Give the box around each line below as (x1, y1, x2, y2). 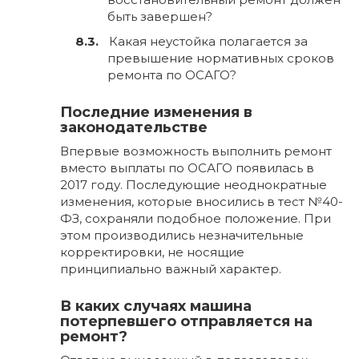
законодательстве (60, 119, 208, 137)
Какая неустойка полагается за (109, 34, 308, 50)
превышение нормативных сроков (107, 50, 334, 67)
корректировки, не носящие (60, 244, 244, 260)
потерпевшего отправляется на (60, 313, 313, 331)
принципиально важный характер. (60, 261, 281, 277)
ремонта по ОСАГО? (107, 67, 236, 83)
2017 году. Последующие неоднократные (60, 177, 327, 193)
